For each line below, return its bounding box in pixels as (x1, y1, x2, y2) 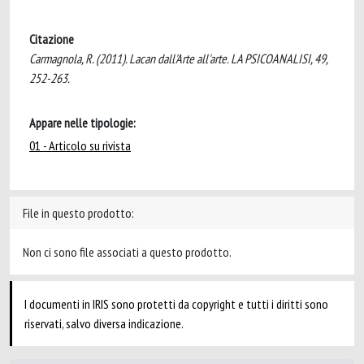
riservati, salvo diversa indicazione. (24, 315, 184, 331)
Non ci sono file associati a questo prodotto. (23, 244, 232, 260)
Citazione (29, 31, 74, 47)
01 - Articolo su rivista (29, 137, 131, 154)
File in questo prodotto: (23, 205, 134, 221)
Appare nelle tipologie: (29, 115, 136, 131)
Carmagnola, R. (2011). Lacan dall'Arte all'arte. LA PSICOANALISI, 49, (29, 50, 327, 67)
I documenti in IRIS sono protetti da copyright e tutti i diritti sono (24, 296, 328, 312)
